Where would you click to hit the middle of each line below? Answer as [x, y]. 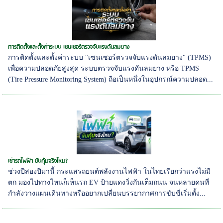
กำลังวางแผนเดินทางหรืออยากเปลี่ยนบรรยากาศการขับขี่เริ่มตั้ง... [107, 193]
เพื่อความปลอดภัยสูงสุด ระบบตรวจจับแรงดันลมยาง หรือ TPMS [104, 68]
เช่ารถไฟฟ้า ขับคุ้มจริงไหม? [38, 161]
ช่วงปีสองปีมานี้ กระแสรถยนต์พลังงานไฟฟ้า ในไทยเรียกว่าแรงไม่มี [110, 171]
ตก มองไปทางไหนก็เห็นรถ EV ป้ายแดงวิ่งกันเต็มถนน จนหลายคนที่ [109, 182]
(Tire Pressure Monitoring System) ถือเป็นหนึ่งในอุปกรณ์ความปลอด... [111, 79]
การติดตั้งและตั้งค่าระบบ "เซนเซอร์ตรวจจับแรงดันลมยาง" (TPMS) [110, 57]
